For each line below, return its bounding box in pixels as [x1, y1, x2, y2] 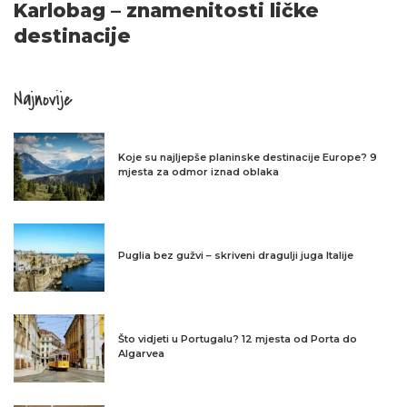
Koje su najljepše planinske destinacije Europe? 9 [118, 151, 377, 164]
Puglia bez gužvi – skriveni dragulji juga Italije [118, 249, 353, 263]
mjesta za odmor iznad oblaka [118, 165, 279, 179]
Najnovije [14, 86, 73, 114]
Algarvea [118, 347, 164, 361]
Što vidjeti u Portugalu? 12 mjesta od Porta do [118, 333, 357, 346]
